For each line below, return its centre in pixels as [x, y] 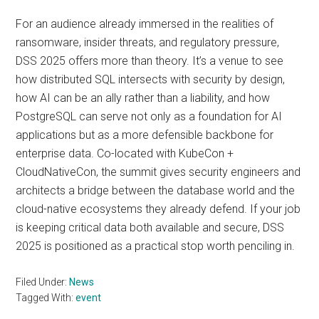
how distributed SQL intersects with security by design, [151, 79]
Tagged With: [46, 298]
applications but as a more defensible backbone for [145, 135]
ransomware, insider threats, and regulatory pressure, [148, 42]
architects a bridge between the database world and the [156, 190]
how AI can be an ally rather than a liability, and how [143, 98]
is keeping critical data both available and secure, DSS [150, 228]
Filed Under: [43, 282]
